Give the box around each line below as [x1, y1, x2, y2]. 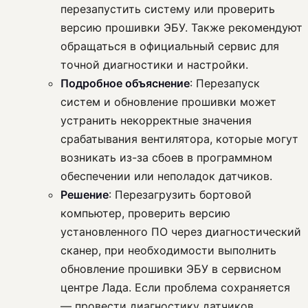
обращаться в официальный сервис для [60, 39, 279, 54]
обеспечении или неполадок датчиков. [60, 169, 272, 184]
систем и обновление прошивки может [60, 95, 276, 109]
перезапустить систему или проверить [60, 2, 275, 16]
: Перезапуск [190, 76, 260, 91]
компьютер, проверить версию [60, 206, 230, 221]
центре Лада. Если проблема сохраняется [60, 280, 290, 295]
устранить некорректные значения [60, 113, 252, 128]
